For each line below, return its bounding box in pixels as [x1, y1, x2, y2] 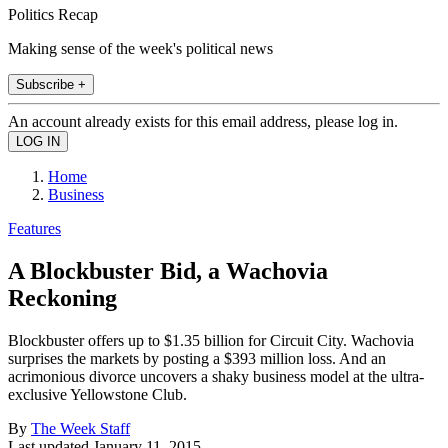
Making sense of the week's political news [8, 39, 273, 57]
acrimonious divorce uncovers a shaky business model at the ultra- [8, 367, 424, 385]
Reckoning [8, 284, 117, 311]
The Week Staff [31, 419, 130, 437]
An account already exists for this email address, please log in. [8, 112, 398, 130]
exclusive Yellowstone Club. [8, 385, 187, 403]
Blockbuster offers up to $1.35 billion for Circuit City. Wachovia [8, 331, 414, 349]
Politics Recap [8, 5, 98, 23]
